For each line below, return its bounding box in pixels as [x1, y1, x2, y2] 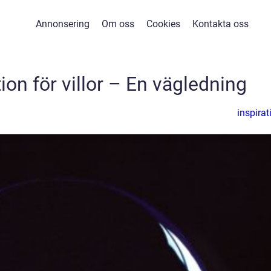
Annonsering [35, 18, 90, 30]
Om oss [101, 18, 134, 30]
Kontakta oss [192, 18, 249, 30]
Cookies [146, 18, 180, 30]
